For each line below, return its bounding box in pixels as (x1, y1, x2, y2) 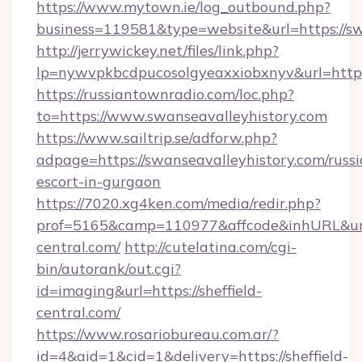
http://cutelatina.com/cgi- (124, 238, 297, 256)
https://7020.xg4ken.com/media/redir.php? (36, 194, 321, 213)
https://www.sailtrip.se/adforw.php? (36, 128, 277, 147)
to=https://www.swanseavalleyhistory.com (36, 107, 327, 125)
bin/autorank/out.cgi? (36, 259, 181, 278)
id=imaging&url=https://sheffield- (36, 281, 262, 300)
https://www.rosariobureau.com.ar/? (36, 325, 279, 343)
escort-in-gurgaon (36, 172, 161, 191)
